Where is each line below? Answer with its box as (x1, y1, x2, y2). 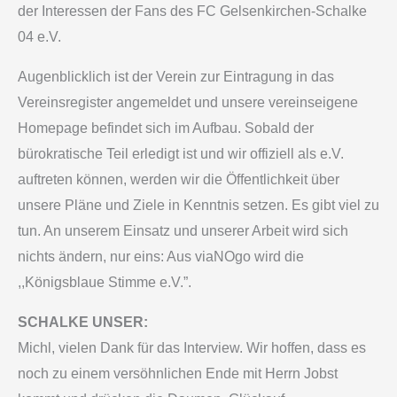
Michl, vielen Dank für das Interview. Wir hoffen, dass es (18, 340, 366, 356)
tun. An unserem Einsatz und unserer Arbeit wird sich (18, 223, 348, 239)
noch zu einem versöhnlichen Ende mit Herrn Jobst (18, 366, 338, 382)
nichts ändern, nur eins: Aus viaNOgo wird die (18, 249, 304, 265)
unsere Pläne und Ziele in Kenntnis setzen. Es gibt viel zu (18, 198, 379, 214)
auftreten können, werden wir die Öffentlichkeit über (18, 172, 339, 188)
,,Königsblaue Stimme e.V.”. (18, 275, 191, 291)
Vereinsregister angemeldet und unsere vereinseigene (18, 95, 358, 111)
